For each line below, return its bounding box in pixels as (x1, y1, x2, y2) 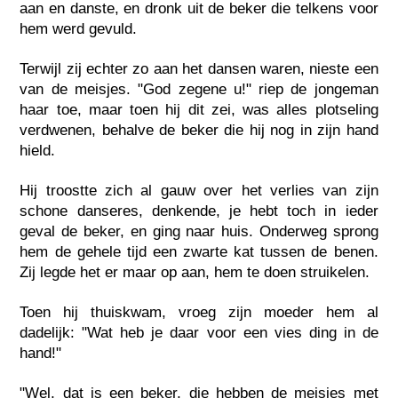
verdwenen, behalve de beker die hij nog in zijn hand (20, 121, 378, 139)
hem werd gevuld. (20, 20, 138, 37)
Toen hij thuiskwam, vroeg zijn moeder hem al (20, 303, 378, 321)
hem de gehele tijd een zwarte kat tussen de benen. (20, 243, 378, 260)
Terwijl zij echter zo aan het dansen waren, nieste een (20, 60, 378, 77)
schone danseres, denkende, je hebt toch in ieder (20, 202, 378, 219)
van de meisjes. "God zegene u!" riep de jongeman (20, 80, 378, 98)
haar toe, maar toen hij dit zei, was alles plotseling (20, 100, 378, 118)
